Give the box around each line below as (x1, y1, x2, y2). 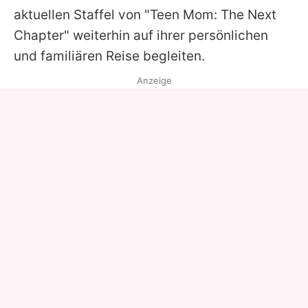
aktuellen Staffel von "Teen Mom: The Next (14, 6, 276, 23)
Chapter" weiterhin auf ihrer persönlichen (14, 27, 268, 43)
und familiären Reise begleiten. (14, 47, 205, 64)
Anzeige (136, 74, 172, 86)
